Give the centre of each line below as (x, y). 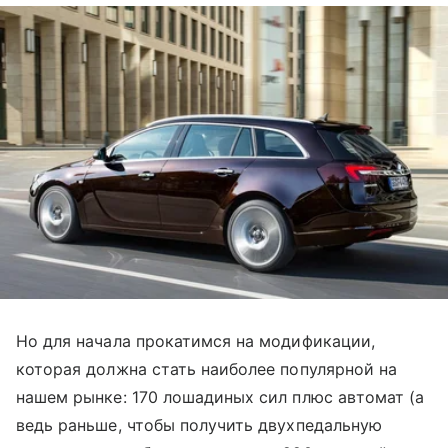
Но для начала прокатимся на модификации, (195, 341)
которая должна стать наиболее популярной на (207, 369)
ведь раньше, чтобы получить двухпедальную (199, 425)
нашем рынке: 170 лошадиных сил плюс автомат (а (220, 397)
